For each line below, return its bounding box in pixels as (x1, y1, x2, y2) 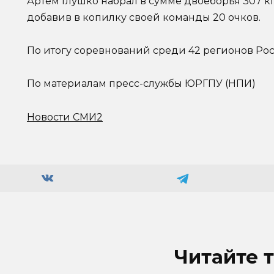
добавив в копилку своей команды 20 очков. (27, 11, 261, 23)
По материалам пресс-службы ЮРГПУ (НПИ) (27, 78, 256, 90)
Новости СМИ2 (27, 111, 103, 123)
